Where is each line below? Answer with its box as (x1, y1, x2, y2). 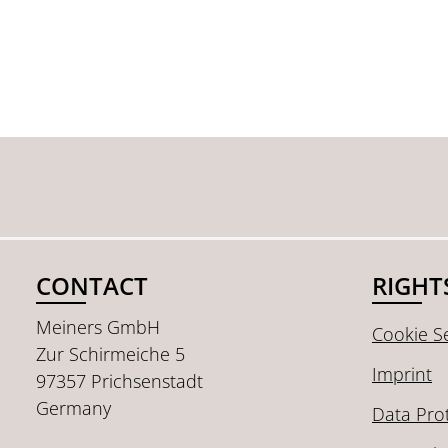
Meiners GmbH (36, 315, 160, 339)
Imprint (372, 362, 432, 386)
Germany (36, 396, 111, 420)
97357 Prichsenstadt (36, 369, 203, 393)
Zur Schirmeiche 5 (36, 342, 185, 366)
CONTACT (36, 269, 148, 302)
